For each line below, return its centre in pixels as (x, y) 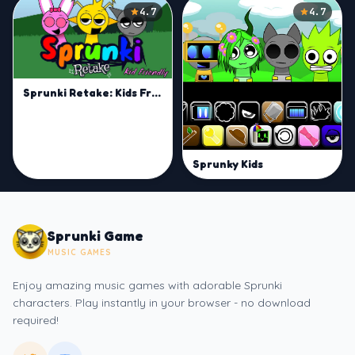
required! (36, 320)
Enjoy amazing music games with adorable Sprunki (147, 285)
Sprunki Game (95, 236)
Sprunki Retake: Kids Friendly (156, 93)
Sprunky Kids (228, 163)
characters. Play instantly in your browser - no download (162, 302)
